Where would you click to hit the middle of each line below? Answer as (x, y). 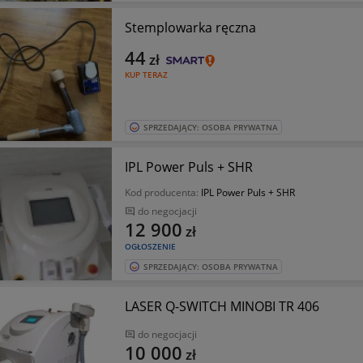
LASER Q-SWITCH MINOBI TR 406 (222, 306)
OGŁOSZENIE (150, 246)
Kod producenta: (162, 192)
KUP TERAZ (146, 75)
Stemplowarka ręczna (190, 28)
